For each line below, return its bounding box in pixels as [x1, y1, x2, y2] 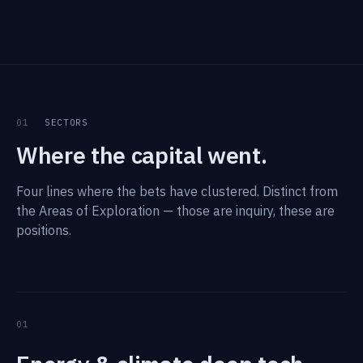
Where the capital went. [16, 140, 267, 170]
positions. [16, 222, 71, 238]
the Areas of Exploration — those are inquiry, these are [16, 203, 335, 219]
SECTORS [38, 117, 88, 128]
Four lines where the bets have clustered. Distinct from [16, 183, 338, 199]
